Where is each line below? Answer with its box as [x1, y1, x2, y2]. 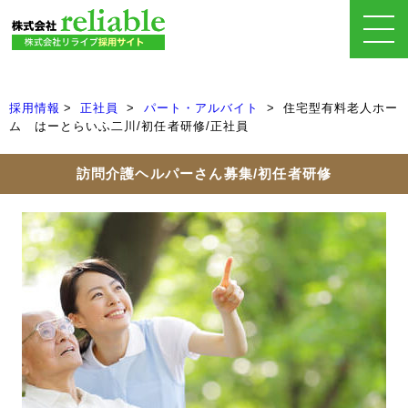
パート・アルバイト [143, 100, 259, 115]
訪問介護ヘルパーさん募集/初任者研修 [76, 165, 332, 181]
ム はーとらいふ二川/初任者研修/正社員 [9, 118, 249, 133]
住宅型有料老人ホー [283, 100, 399, 115]
